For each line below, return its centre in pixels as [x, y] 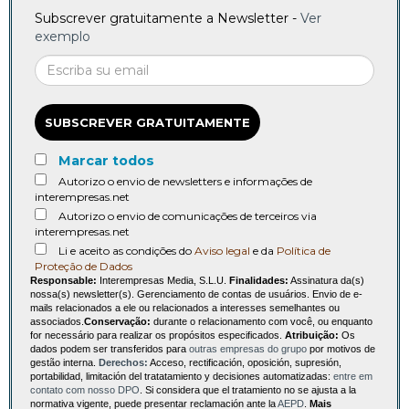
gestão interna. [64, 362]
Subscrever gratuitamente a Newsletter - [168, 18]
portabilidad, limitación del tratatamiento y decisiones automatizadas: [182, 376]
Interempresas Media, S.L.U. [163, 280]
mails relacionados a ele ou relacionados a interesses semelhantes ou [185, 307]
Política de [304, 250]
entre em [353, 376]
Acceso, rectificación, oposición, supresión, [245, 362]
